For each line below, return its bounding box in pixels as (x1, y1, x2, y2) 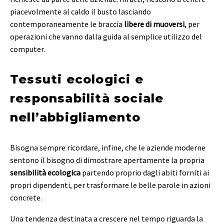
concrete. (10, 192, 42, 202)
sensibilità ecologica (10, 167, 80, 177)
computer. (10, 44, 45, 54)
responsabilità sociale (10, 90, 164, 105)
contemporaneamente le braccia (10, 19, 124, 29)
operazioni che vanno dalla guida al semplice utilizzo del (10, 31, 202, 42)
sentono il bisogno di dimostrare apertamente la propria (10, 154, 204, 165)
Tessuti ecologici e (10, 71, 143, 86)
